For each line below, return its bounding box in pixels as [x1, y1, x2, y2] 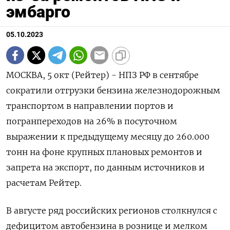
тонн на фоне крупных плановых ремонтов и [6, 147, 202, 158]
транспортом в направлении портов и [6, 101, 174, 111]
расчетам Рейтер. [6, 178, 82, 188]
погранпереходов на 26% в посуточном [6, 116, 177, 127]
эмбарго [6, 2, 70, 22]
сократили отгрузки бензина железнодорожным [6, 85, 220, 96]
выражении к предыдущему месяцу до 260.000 [6, 131, 209, 142]
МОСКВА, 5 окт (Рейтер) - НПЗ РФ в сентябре [6, 70, 199, 81]
